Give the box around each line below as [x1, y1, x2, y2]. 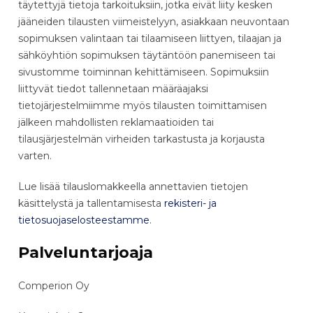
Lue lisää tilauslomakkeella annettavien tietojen [18, 180, 248, 193]
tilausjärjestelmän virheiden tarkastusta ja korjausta [18, 132, 265, 145]
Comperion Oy [18, 279, 89, 292]
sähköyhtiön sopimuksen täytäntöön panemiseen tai [18, 48, 275, 61]
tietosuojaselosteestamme [18, 213, 150, 226]
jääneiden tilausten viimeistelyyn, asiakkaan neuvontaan [18, 15, 289, 28]
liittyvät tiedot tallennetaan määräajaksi [18, 82, 208, 95]
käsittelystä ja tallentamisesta [18, 196, 164, 210]
